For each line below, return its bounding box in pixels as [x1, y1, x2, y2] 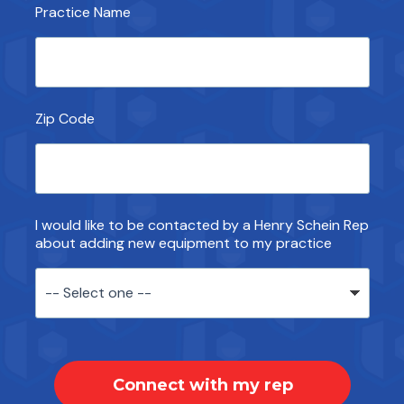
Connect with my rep [112, 374, 293, 395]
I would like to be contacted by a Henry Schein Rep [35, 216, 369, 234]
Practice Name [35, 3, 131, 22]
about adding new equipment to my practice [35, 234, 332, 252]
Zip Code [35, 109, 95, 128]
